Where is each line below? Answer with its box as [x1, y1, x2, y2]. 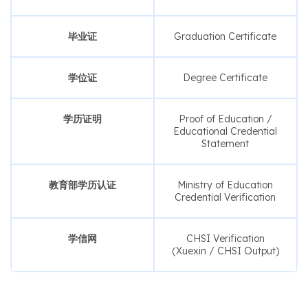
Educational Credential [173, 124, 277, 137]
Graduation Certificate [174, 30, 276, 43]
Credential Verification [175, 190, 276, 203]
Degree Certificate [183, 71, 267, 84]
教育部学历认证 [48, 178, 116, 191]
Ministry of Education [177, 178, 273, 191]
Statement [201, 137, 249, 150]
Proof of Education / [178, 112, 272, 125]
